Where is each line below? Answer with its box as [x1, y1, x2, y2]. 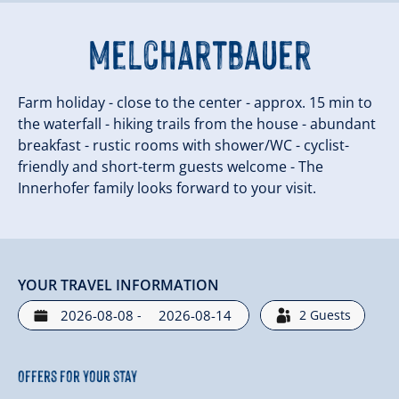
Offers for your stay [18, 363, 137, 386]
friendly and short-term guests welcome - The [18, 156, 323, 176]
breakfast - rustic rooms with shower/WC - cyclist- [18, 134, 349, 155]
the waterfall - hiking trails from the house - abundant [18, 113, 376, 134]
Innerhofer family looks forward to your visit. [18, 177, 316, 198]
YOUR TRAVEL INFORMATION [18, 274, 219, 295]
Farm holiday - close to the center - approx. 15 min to [18, 92, 372, 112]
